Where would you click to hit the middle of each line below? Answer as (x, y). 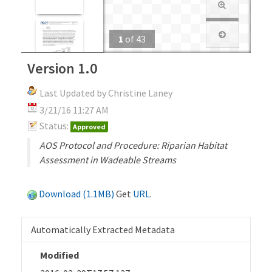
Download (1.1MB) (76, 193)
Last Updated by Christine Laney (106, 93)
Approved (89, 126)
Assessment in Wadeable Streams (108, 159)
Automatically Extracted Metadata (103, 229)
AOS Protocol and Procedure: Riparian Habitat (133, 145)
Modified (59, 255)
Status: (54, 125)
